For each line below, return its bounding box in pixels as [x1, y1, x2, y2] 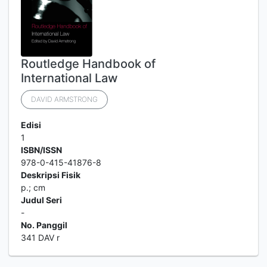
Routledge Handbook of [21, 57, 156, 71]
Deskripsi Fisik [21, 170, 80, 180]
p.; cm [21, 182, 45, 193]
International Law [21, 71, 118, 85]
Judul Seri [21, 195, 62, 205]
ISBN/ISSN [21, 145, 62, 155]
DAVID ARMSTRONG [31, 95, 98, 104]
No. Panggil [21, 220, 67, 230]
